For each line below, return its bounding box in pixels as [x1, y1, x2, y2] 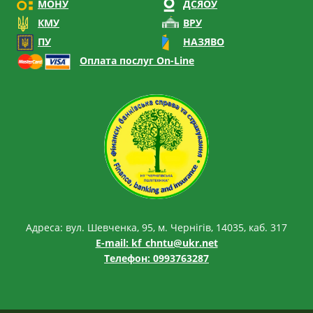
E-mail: [95, 235, 131, 249]
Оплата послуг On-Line [80, 53, 194, 67]
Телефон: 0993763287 [104, 251, 209, 265]
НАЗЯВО [183, 34, 224, 48]
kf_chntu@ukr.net [131, 235, 218, 249]
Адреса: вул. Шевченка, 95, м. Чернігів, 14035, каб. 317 [26, 220, 287, 234]
